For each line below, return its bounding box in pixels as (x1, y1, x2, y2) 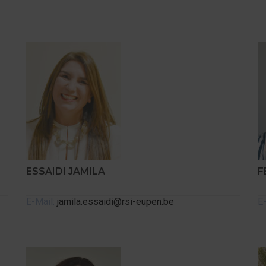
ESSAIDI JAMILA (26, 166, 105, 177)
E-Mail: (26, 196, 57, 207)
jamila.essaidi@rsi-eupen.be (57, 196, 174, 207)
